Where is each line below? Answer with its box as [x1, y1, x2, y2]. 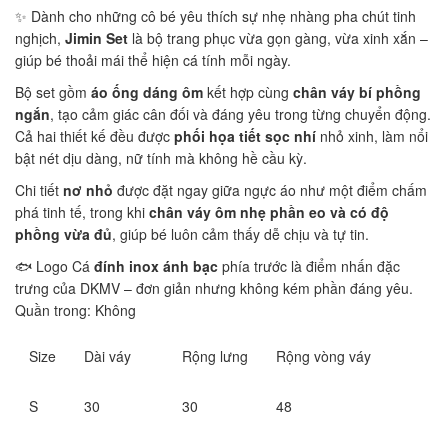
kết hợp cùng [203, 81, 293, 102]
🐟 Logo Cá [15, 255, 94, 276]
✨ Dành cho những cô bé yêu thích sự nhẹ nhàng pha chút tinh [15, 5, 416, 26]
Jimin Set [65, 27, 128, 48]
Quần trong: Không [15, 299, 136, 320]
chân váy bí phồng [293, 81, 421, 102]
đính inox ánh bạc [94, 255, 218, 276]
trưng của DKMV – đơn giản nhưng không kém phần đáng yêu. [15, 277, 413, 298]
